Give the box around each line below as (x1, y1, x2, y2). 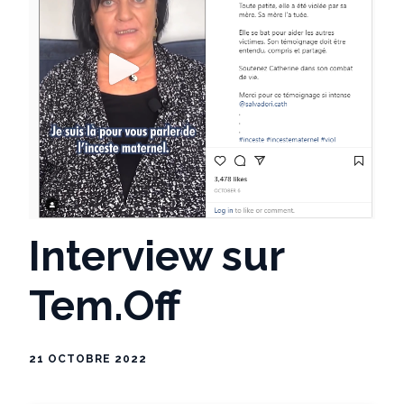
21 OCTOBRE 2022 (29, 352, 147, 365)
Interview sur (29, 231, 284, 280)
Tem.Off (29, 280, 181, 330)
